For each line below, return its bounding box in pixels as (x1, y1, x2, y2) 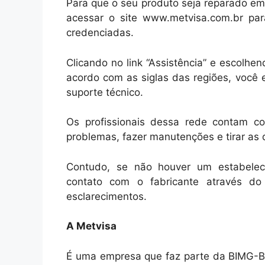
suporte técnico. (66, 86, 143, 98)
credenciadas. (66, 27, 134, 39)
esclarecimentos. (66, 190, 147, 202)
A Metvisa (66, 220, 117, 232)
